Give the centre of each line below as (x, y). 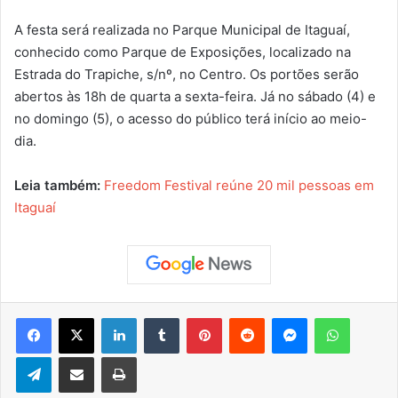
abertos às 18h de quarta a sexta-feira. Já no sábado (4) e (195, 96)
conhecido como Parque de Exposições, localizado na (183, 52)
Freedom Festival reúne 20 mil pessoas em (239, 185)
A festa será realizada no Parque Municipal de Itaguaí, (182, 29)
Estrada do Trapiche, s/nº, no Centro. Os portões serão (187, 74)
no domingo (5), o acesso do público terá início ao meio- (191, 118)
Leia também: (59, 185)
